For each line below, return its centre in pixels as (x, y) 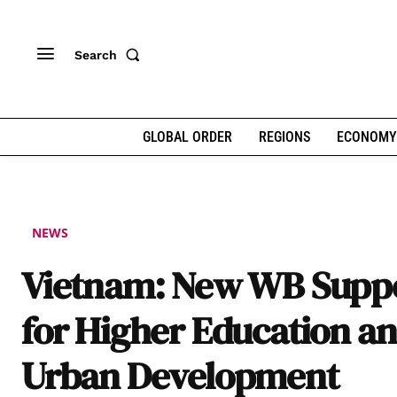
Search (96, 54)
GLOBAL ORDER (187, 137)
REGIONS (284, 137)
